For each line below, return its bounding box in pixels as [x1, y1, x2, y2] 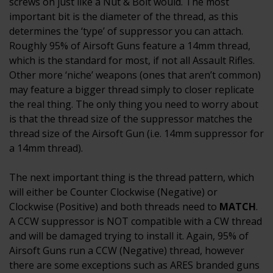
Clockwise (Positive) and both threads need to [9, 200, 219, 214]
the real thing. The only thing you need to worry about [9, 97, 258, 112]
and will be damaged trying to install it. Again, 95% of [9, 229, 249, 243]
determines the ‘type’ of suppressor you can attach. [9, 24, 243, 38]
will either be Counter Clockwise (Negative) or [9, 185, 218, 199]
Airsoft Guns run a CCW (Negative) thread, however [9, 244, 244, 258]
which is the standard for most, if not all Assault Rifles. [9, 54, 255, 68]
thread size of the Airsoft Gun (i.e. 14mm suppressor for [9, 127, 264, 141]
